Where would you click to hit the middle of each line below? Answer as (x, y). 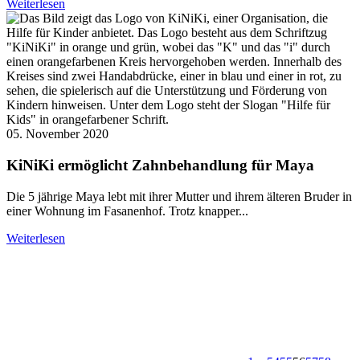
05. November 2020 (57, 134)
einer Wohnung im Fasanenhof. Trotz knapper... (127, 211)
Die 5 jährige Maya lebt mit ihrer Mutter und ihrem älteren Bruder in (179, 196)
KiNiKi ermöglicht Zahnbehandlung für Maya (160, 165)
